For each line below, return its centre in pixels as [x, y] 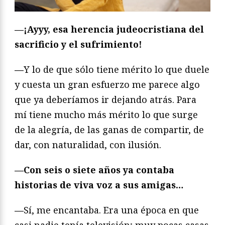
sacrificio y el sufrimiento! [78, 44]
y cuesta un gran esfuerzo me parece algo [107, 84]
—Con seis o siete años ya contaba [94, 170]
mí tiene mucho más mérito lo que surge [106, 114]
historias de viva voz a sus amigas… [99, 185]
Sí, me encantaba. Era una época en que [111, 210]
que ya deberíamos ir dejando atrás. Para [105, 99]
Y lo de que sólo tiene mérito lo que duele [117, 69]
